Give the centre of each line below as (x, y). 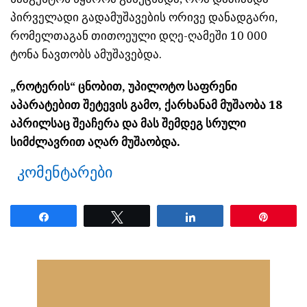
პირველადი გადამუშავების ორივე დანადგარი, (144, 17)
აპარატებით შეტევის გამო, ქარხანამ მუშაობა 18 (146, 105)
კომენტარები (65, 173)
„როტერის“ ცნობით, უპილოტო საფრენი (124, 87)
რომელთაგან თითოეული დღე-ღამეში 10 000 (139, 36)
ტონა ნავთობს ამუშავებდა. (86, 54)
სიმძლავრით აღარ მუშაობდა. (95, 142)
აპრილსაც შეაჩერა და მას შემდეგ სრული (128, 124)
